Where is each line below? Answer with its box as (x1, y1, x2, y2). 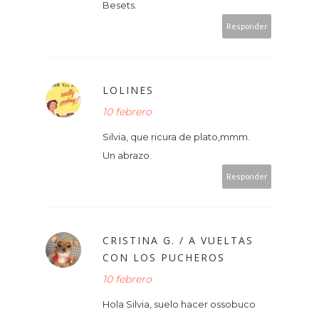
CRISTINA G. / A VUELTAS (103, 233, 253, 247)
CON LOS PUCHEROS (103, 250, 225, 264)
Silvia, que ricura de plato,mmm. (103, 130, 250, 142)
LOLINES (103, 83, 154, 97)
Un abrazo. (103, 149, 152, 161)
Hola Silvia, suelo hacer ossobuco (103, 298, 256, 310)
